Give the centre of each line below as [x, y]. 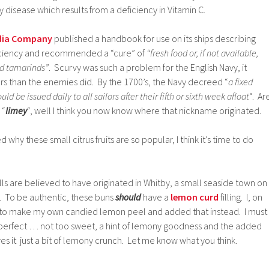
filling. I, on [240, 197]
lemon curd [195, 197]
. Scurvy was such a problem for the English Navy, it [148, 67]
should [128, 197]
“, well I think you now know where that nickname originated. [144, 110]
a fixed [240, 81]
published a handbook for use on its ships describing [154, 38]
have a [156, 197]
